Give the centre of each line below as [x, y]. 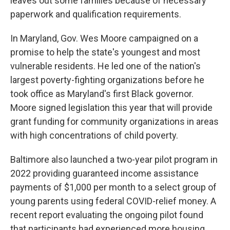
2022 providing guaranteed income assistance [104, 173]
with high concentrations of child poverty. [94, 135]
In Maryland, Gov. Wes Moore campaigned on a [104, 38]
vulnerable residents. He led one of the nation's [106, 66]
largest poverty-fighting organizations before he [107, 80]
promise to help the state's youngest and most [105, 52]
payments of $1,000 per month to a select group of [113, 187]
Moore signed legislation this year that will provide [111, 108]
